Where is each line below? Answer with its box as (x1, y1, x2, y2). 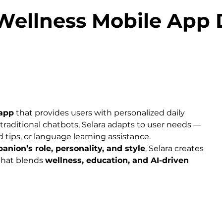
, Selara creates (145, 144, 206, 154)
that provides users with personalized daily (14, 108, 187, 118)
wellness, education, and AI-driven (45, 156, 191, 166)
